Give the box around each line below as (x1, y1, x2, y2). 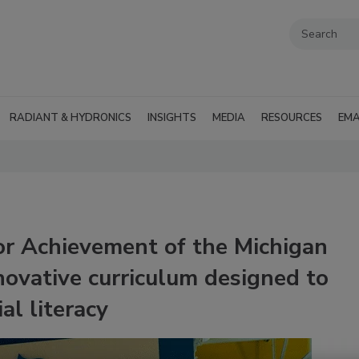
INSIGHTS (147, 111, 196, 125)
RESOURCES (261, 111, 322, 125)
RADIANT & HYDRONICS (10, 111, 131, 125)
